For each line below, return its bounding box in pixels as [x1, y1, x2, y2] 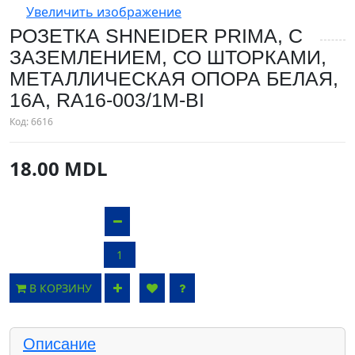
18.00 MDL [10, 155, 108, 181]
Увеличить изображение [26, 3, 181, 21]
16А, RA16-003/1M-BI [10, 89, 204, 111]
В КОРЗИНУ [29, 281, 95, 296]
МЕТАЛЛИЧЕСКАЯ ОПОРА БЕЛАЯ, [10, 67, 338, 90]
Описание [23, 335, 96, 353]
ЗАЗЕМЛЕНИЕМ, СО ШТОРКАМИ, [10, 46, 326, 68]
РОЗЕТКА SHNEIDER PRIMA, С [10, 25, 303, 47]
